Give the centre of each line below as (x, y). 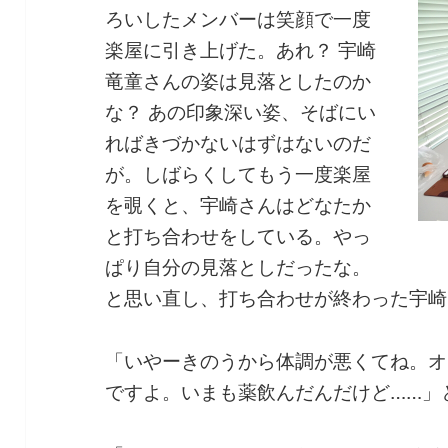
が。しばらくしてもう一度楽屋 (238, 174)
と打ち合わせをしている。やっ (238, 236)
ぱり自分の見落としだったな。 (238, 267)
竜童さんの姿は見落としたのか (238, 81)
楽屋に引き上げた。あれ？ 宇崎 (241, 50)
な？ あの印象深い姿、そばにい (241, 112)
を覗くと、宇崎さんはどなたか (238, 205)
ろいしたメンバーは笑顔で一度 (238, 19)
